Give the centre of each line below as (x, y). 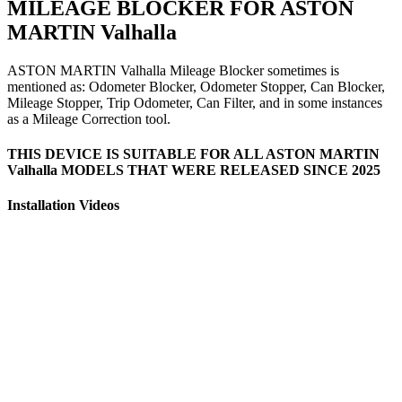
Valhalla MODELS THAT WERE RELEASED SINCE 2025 (194, 170)
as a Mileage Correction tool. (89, 118)
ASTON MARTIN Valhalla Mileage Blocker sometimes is (173, 70)
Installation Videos (63, 205)
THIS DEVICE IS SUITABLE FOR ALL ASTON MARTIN (193, 154)
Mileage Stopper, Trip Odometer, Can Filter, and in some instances (195, 102)
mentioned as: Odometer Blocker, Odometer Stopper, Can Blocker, (196, 86)
